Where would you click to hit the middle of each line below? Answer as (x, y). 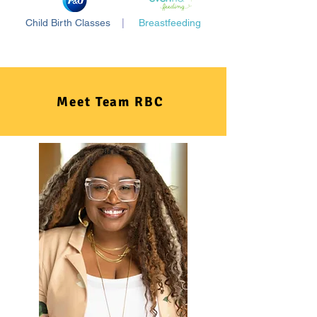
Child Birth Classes (68, 23)
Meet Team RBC (110, 102)
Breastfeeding (170, 23)
